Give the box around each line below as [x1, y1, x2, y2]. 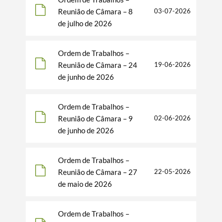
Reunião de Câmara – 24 [58, 60, 138, 70]
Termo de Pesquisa [26, 109, 100, 120]
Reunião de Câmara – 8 [58, 7, 133, 16]
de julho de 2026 [58, 19, 112, 28]
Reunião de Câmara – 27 [58, 167, 138, 177]
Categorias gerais [26, 170, 94, 182]
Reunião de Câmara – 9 [58, 114, 133, 123]
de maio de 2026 [58, 179, 112, 189]
